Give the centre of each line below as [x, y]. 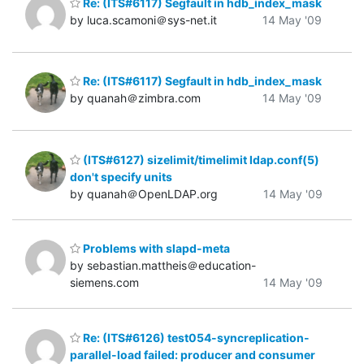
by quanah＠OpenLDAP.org [144, 193]
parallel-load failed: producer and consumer [193, 354]
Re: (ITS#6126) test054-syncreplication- [195, 337]
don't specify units [121, 176]
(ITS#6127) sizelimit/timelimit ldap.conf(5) [200, 159]
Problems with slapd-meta [155, 249]
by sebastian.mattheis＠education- [163, 266]
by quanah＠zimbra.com [135, 98]
